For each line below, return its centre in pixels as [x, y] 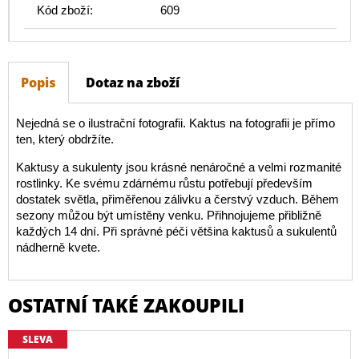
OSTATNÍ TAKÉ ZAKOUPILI [126, 306]
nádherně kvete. [58, 248]
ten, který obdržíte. [65, 139]
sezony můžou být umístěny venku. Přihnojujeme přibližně [168, 216]
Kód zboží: [65, 10]
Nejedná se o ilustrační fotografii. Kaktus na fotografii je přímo [175, 123]
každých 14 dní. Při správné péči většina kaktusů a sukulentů [176, 232]
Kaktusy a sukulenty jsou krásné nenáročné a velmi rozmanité [178, 167]
